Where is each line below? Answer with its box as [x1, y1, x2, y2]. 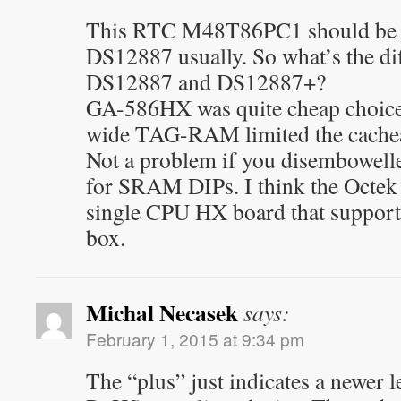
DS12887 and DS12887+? [86, 66, 326, 97]
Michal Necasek [86, 295, 238, 329]
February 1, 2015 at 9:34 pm [86, 327, 304, 351]
